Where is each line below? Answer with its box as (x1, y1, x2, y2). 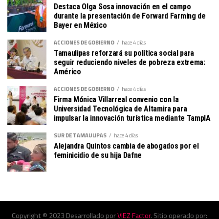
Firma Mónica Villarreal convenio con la (54, 94, 179, 104)
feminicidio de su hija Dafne (54, 150, 142, 160)
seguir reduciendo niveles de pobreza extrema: (54, 57, 205, 67)
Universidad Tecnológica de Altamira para (54, 104, 187, 113)
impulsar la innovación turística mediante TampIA (54, 113, 211, 123)
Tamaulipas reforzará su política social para (54, 48, 194, 58)
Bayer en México (54, 20, 107, 30)
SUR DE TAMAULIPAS (54, 131, 107, 139)
